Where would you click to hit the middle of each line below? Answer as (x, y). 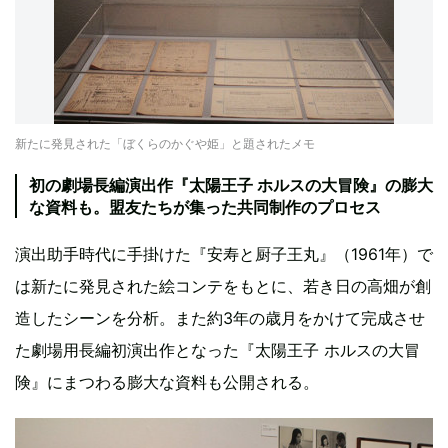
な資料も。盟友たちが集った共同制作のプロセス (205, 207)
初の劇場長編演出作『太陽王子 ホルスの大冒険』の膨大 (231, 185)
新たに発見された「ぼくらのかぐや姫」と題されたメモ (165, 144)
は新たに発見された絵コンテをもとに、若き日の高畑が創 (223, 286)
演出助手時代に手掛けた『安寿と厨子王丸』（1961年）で (224, 254)
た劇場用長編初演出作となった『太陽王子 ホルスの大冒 (217, 350)
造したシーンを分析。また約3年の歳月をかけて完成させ (220, 318)
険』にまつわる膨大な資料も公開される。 (167, 382)
